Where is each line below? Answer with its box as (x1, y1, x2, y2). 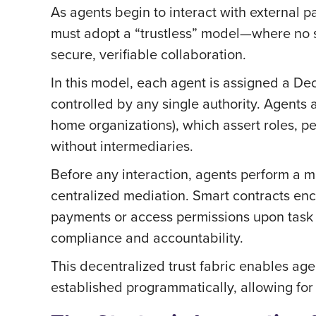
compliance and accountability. (51, 227, 243, 248)
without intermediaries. (51, 135, 193, 156)
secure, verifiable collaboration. (51, 44, 246, 64)
